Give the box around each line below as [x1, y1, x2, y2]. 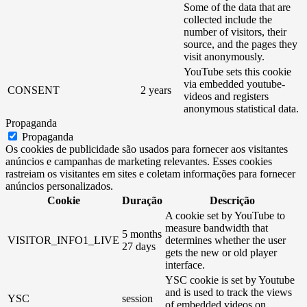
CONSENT [8, 84, 60, 96]
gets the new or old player [165, 246, 277, 258]
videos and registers [184, 90, 269, 102]
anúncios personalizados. [5, 180, 113, 192]
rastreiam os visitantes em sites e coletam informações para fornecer [5, 167, 295, 180]
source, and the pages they [184, 38, 297, 50]
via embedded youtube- [184, 77, 285, 90]
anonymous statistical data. [184, 102, 299, 114]
